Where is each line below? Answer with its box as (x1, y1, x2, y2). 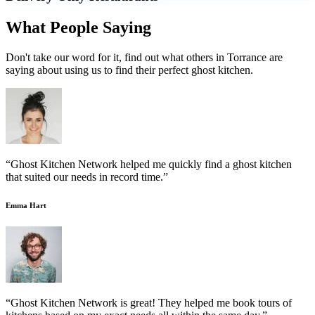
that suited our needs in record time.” (6, 170, 168, 183)
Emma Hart (6, 200, 46, 210)
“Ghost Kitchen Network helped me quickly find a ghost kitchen (6, 157, 292, 170)
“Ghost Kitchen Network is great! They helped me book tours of (6, 297, 292, 309)
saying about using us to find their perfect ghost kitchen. (6, 63, 253, 76)
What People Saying (6, 18, 151, 37)
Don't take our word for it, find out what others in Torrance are (6, 51, 283, 63)
